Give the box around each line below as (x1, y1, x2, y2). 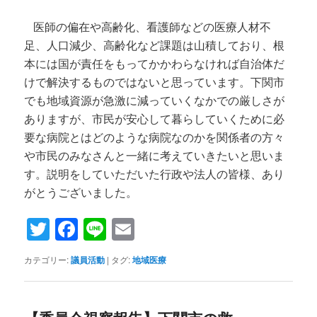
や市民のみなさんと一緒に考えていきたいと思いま (24, 149, 285, 162)
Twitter (50, 212, 117, 246)
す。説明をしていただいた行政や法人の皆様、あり (24, 168, 285, 180)
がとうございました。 (24, 186, 138, 199)
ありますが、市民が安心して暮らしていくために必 (24, 113, 285, 125)
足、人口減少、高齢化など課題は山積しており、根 (24, 39, 285, 52)
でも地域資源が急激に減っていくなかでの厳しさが (24, 94, 285, 107)
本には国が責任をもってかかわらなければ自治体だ (24, 57, 285, 70)
